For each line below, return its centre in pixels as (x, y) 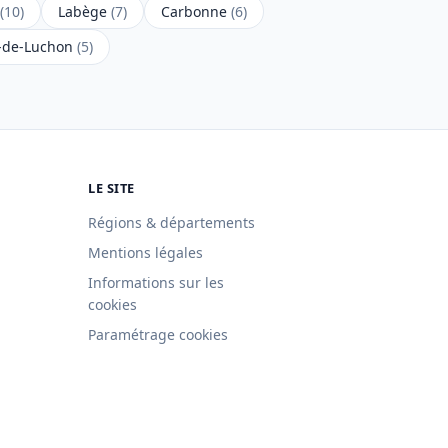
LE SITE (111, 187)
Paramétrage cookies (158, 335)
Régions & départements (171, 223)
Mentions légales (145, 253)
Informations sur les (156, 283)
